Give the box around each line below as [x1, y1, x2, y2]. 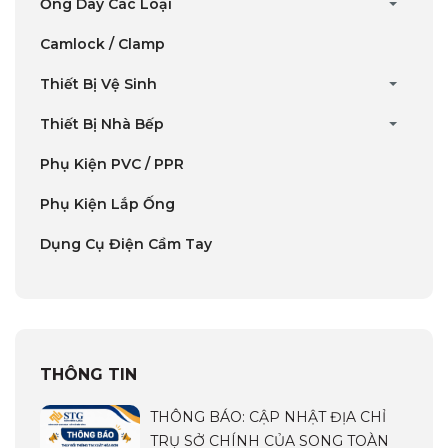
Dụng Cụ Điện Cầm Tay [40, 234, 212, 253]
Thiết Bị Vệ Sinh [40, 74, 157, 93]
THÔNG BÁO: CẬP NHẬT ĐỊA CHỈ [150, 407, 386, 426]
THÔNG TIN [40, 364, 137, 384]
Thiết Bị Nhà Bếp [40, 114, 164, 133]
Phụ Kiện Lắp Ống [40, 194, 175, 213]
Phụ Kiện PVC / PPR [40, 154, 184, 173]
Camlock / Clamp [40, 34, 165, 53]
